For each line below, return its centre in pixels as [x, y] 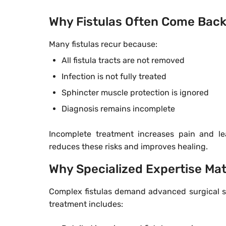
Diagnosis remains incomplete [118, 109]
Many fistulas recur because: [103, 44]
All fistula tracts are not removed [123, 61]
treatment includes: [86, 204]
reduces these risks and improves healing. [128, 147]
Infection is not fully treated [114, 77]
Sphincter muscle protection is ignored [135, 93]
